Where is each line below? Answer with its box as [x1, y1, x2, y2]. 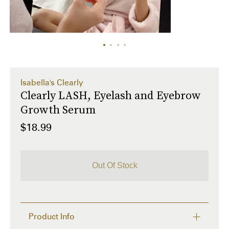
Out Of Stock [91, 161, 138, 170]
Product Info [29, 212, 75, 222]
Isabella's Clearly [20, 78, 83, 87]
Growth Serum [20, 102, 96, 117]
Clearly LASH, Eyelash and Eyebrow [20, 87, 201, 103]
